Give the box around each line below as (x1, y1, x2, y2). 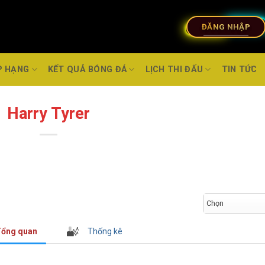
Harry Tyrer (7, 104, 90, 123)
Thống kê (88, 227, 123, 236)
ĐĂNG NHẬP (201, 22, 251, 31)
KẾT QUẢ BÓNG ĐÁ (47, 64, 127, 75)
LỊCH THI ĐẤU (145, 64, 203, 75)
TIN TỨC (221, 64, 257, 75)
